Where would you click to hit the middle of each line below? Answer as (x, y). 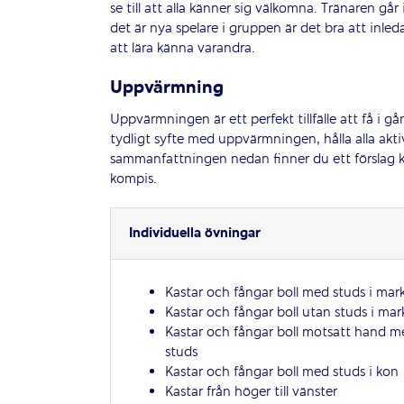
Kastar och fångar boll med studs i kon (281, 373)
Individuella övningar (194, 234)
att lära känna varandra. (182, 49)
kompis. (133, 180)
